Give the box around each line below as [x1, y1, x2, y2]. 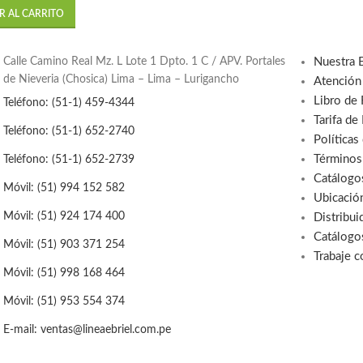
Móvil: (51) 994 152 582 [3, 181, 126, 194]
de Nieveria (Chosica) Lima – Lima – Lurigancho [3, 74, 240, 86]
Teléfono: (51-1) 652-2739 [3, 153, 135, 165]
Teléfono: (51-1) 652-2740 [3, 125, 135, 137]
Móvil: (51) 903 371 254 [3, 238, 126, 250]
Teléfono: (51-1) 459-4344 [3, 96, 135, 109]
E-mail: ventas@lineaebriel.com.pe [3, 323, 172, 335]
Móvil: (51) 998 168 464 [3, 267, 126, 279]
